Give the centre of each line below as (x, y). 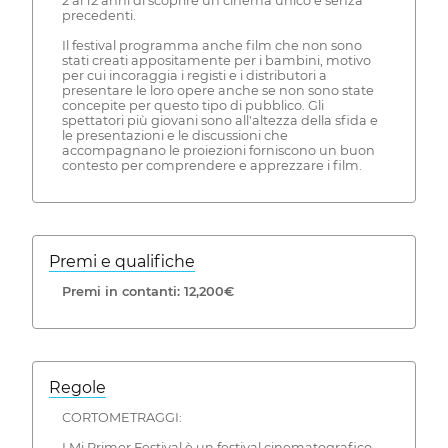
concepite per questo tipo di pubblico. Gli (192, 106)
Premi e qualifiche (122, 262)
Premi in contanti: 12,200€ (147, 291)
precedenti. (98, 16)
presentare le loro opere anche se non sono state (217, 91)
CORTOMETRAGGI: (121, 417)
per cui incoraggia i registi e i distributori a (194, 76)
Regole (77, 387)
